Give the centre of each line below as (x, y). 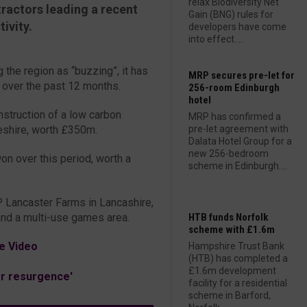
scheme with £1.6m (232, 230)
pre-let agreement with (238, 129)
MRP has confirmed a (235, 116)
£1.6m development (232, 271)
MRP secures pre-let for (242, 75)
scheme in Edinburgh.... (238, 166)
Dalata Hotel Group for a (240, 141)
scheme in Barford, (230, 295)
